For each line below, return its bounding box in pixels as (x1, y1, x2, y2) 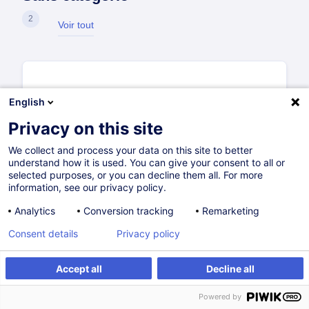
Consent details (8, 228, 78, 239)
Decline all (206, 262, 255, 275)
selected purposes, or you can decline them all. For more (8, 169, 263, 181)
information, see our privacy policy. (8, 181, 166, 193)
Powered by (199, 292, 241, 301)
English (9, 96, 45, 108)
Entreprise (39, 290, 101, 304)
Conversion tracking (83, 205, 174, 217)
